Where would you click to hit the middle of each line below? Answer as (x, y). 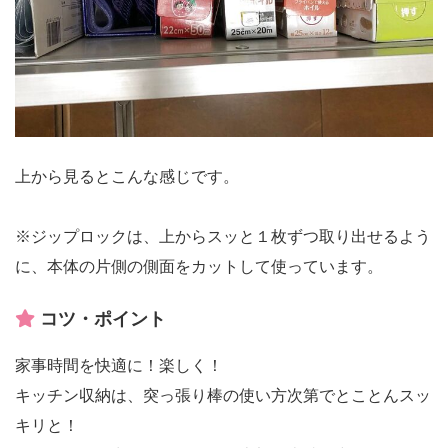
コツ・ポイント (100, 318)
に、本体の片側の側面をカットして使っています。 (199, 266)
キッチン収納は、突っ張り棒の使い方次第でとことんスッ (223, 395)
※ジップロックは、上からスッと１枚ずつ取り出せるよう (223, 236)
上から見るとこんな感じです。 (127, 176)
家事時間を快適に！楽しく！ (119, 365)
